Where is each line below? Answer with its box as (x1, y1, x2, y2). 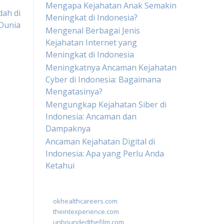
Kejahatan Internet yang (45, 37, 137, 48)
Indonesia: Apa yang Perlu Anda (45, 148, 164, 159)
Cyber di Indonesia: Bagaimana (45, 74, 161, 85)
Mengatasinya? (45, 86, 102, 97)
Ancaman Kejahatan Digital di (45, 136, 155, 147)
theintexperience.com (53, 207, 119, 216)
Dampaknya (45, 123, 90, 134)
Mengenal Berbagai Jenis (45, 25, 140, 36)
